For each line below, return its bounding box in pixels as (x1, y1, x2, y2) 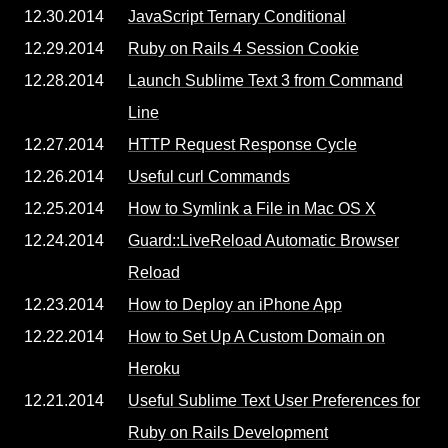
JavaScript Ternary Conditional (128, 8, 346, 25)
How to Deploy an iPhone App (128, 296, 342, 313)
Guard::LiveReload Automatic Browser (128, 232, 399, 249)
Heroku (128, 360, 180, 377)
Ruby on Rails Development (128, 424, 328, 441)
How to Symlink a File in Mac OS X (128, 200, 376, 217)
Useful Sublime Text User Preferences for (128, 392, 420, 409)
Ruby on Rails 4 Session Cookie (128, 40, 359, 57)
